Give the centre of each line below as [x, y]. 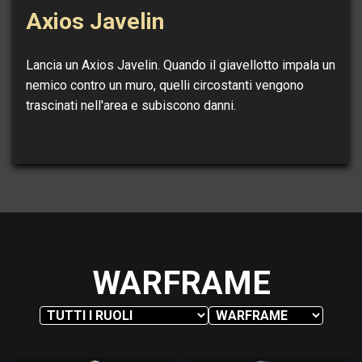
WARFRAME [181, 284]
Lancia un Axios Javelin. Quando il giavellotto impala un [181, 65]
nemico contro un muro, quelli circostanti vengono [165, 86]
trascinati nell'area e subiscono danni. [131, 106]
